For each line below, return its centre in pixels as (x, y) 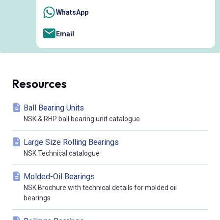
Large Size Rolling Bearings (71, 142)
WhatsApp (72, 13)
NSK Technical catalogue (62, 153)
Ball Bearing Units (54, 108)
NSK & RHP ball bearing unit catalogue (82, 119)
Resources (39, 84)
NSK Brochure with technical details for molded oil (100, 188)
